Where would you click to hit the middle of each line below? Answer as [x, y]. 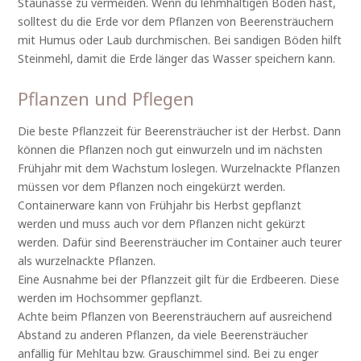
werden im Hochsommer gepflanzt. [110, 297]
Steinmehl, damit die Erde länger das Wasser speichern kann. [177, 58]
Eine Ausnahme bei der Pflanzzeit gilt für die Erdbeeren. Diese [179, 279]
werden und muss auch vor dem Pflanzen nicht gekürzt [162, 223]
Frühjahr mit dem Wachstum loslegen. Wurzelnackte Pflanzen [179, 168]
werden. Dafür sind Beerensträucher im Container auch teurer [180, 242]
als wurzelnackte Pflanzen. [87, 260]
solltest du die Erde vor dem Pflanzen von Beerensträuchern [176, 21]
